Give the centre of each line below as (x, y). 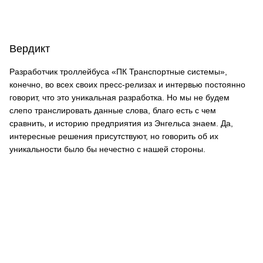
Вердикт (30, 49)
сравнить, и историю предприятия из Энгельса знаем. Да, (121, 123)
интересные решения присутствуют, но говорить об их (114, 136)
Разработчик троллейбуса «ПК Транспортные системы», (118, 72)
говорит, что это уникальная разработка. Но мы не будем (119, 97)
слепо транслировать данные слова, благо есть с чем (113, 110)
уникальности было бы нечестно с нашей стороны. (107, 149)
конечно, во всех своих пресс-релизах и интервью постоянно (127, 85)
